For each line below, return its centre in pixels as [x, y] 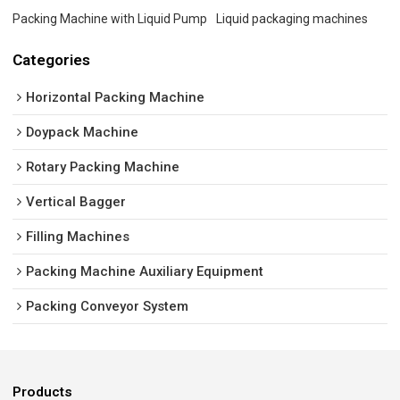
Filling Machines [78, 237]
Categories [52, 59]
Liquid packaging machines [292, 18]
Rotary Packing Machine [103, 167]
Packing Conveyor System [108, 307]
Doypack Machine [83, 133]
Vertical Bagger [76, 202]
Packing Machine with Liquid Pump [110, 18]
